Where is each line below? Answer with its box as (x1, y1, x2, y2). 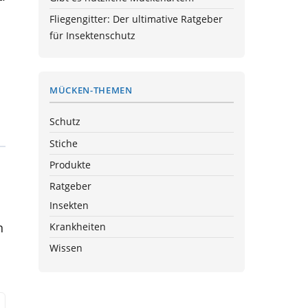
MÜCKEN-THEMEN (49, 83, 133, 96)
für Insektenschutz (49, 29, 135, 43)
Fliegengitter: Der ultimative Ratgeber (49, 12, 223, 26)
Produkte (49, 157, 91, 171)
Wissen (49, 241, 82, 255)
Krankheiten (49, 219, 106, 233)
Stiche (49, 136, 78, 150)
